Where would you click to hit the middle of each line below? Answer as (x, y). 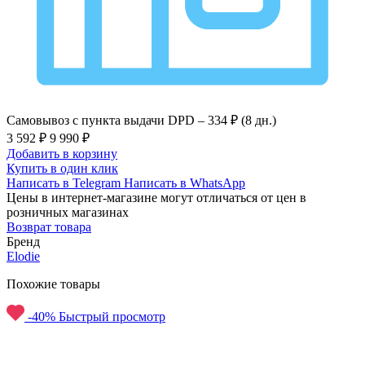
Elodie (23, 256)
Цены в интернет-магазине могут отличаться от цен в (156, 197)
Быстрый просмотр (112, 316)
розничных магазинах (68, 212)
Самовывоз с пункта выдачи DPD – (107, 120)
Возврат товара (49, 226)
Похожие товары (53, 284)
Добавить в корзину (62, 153)
